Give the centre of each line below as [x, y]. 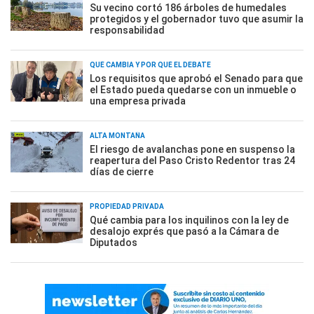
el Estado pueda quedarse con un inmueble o [193, 90]
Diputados [114, 243]
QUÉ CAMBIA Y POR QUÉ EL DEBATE [150, 65]
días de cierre [122, 172]
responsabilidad [127, 30]
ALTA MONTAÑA [117, 136]
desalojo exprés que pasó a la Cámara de [184, 231]
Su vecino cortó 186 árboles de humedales [188, 8]
